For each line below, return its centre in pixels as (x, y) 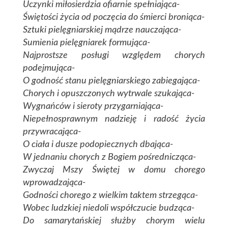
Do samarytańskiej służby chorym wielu (114, 221)
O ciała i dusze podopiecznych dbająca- (98, 145)
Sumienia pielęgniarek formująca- (86, 43)
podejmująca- (49, 68)
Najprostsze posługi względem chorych (114, 56)
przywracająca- (52, 132)
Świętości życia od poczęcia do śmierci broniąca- (113, 18)
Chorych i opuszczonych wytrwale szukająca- (108, 94)
